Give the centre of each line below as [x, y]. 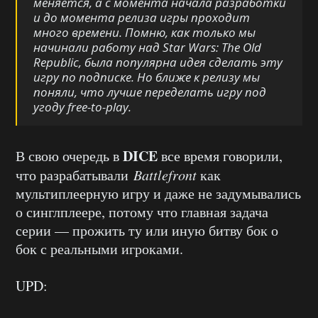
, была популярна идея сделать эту [181, 62]
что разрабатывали [75, 175]
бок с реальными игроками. [99, 249]
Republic [56, 62]
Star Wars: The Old [212, 48]
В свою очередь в [69, 156]
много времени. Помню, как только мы [144, 33]
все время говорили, [220, 156]
